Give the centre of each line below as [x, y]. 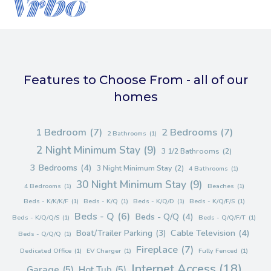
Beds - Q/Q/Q [40, 233]
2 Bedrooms [189, 132]
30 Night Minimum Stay [131, 184]
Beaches [220, 186]
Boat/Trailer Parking [114, 233]
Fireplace [157, 249]
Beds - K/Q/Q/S [36, 217]
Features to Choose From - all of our [135, 80]
